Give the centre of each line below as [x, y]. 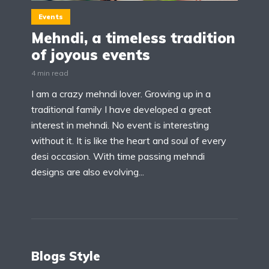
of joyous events [91, 55]
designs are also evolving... [88, 172]
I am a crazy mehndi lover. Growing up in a [121, 94]
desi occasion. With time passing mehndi [118, 156]
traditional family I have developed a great [121, 110]
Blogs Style [66, 256]
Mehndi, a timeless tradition [133, 38]
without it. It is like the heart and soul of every [129, 141]
